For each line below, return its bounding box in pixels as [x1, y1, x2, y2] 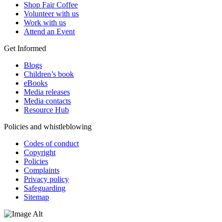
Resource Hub [24, 106, 69, 114]
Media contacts [24, 97, 71, 106]
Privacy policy [24, 175, 69, 184]
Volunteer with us [24, 9, 79, 18]
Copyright [24, 148, 55, 157]
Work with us [24, 18, 66, 27]
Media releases [24, 88, 70, 97]
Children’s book [24, 70, 74, 79]
